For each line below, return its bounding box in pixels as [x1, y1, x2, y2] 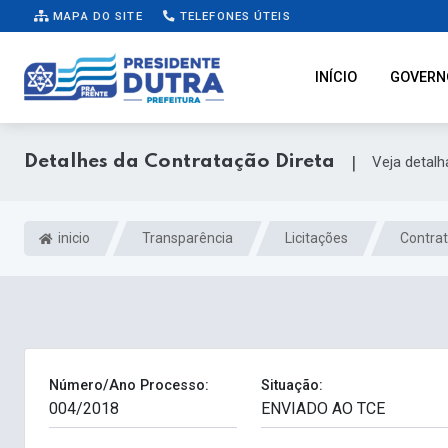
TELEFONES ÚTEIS [175, 8, 291, 23]
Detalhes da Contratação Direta [24, 151, 335, 172]
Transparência [142, 230, 233, 247]
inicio [55, 230, 90, 247]
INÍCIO [315, 69, 357, 86]
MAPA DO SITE [49, 8, 143, 23]
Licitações [285, 230, 348, 247]
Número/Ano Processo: [49, 377, 209, 395]
